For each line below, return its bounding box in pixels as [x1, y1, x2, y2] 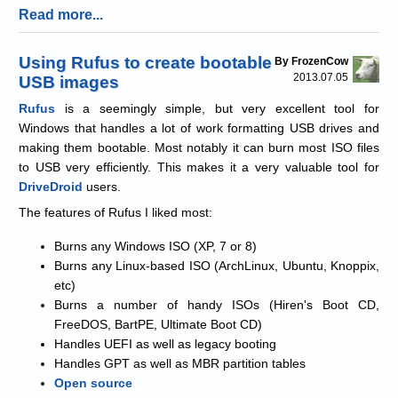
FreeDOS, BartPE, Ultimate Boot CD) [54, 316, 262, 331]
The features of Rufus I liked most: [19, 204, 212, 219]
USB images [19, 72, 119, 92]
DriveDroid [19, 179, 83, 194]
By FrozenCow [275, 54, 348, 68]
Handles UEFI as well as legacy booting [54, 336, 276, 351]
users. [83, 179, 121, 194]
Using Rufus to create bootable [19, 52, 272, 72]
